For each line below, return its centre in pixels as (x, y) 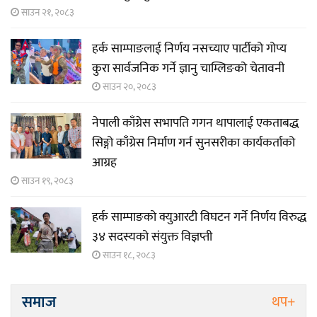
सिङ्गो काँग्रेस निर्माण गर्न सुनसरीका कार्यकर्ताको (194, 143)
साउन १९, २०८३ (46, 181)
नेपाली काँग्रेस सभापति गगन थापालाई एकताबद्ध (195, 123)
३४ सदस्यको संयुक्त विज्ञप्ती (152, 237)
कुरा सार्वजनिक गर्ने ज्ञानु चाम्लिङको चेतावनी (188, 69)
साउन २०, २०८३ (128, 87)
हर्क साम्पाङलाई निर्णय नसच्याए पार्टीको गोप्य (189, 49)
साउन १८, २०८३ (128, 255)
